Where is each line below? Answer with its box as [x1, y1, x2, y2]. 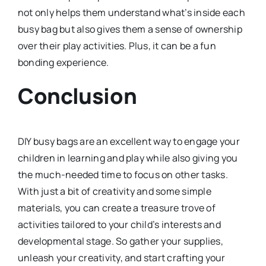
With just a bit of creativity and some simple [17, 185, 211, 198]
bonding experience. [17, 55, 109, 69]
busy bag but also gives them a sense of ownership [17, 22, 242, 36]
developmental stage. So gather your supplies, [17, 235, 223, 248]
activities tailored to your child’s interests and [17, 218, 221, 232]
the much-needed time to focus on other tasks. [17, 168, 228, 182]
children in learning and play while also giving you [17, 151, 238, 165]
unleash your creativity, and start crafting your [17, 251, 226, 265]
